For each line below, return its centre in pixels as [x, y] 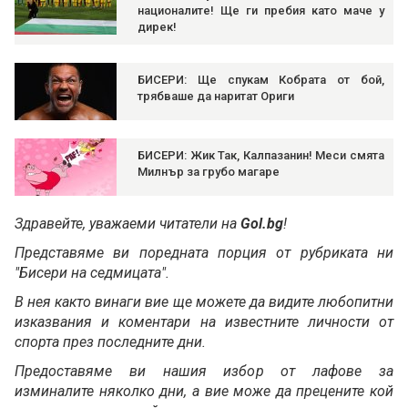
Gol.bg [262, 224]
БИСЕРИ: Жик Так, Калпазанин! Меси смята [261, 156]
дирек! [157, 27]
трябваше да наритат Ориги [216, 97]
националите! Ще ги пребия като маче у [261, 11]
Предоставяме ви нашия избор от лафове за [204, 372]
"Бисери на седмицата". [92, 273]
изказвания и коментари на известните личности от [204, 322]
